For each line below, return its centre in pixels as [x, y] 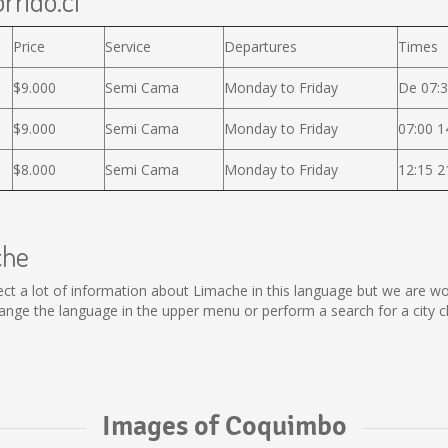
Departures [260, 46]
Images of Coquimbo [224, 426]
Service [128, 46]
